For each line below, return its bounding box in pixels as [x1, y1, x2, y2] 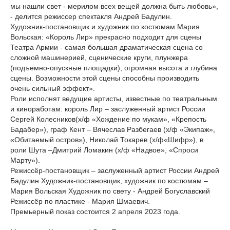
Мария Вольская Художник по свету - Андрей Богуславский [10, 187, 210, 195]
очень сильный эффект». [10, 84, 95, 92]
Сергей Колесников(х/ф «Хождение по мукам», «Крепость [10, 115, 206, 123]
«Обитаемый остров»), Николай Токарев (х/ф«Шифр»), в [10, 136, 203, 144]
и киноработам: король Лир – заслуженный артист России [10, 105, 205, 113]
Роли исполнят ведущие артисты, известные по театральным [10, 94, 217, 103]
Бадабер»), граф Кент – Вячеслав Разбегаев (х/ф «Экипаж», [10, 125, 215, 133]
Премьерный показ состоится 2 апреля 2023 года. [10, 207, 180, 216]
